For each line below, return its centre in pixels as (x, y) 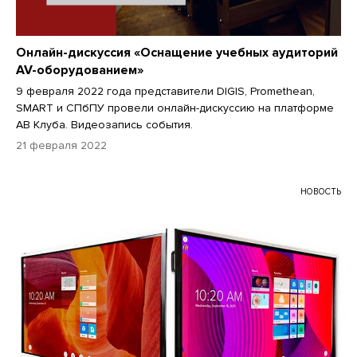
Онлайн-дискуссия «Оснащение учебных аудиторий (177, 52)
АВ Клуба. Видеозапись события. (104, 124)
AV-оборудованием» (80, 70)
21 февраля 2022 (61, 145)
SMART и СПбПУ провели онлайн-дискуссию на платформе (175, 108)
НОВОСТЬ (321, 191)
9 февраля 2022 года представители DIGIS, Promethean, (165, 91)
